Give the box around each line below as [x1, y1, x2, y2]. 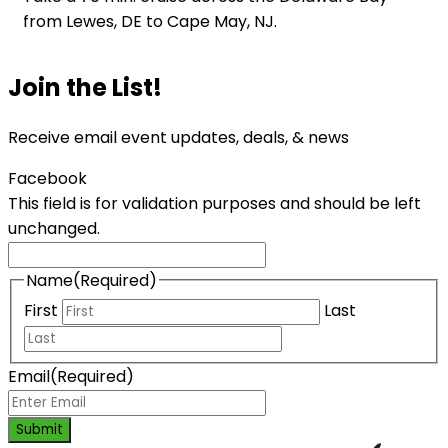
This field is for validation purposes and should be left [8, 191, 421, 215]
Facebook [8, 166, 87, 190]
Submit [16, 420, 63, 440]
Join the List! [8, 70, 162, 104]
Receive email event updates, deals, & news [8, 125, 349, 149]
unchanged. [8, 216, 100, 240]
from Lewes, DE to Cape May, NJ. [23, 9, 277, 33]
